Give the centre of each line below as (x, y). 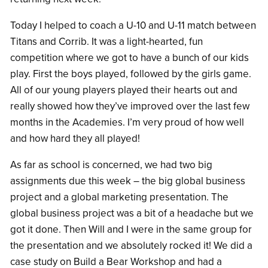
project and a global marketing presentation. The (119, 197)
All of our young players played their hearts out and (124, 90)
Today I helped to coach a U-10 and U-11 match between (133, 25)
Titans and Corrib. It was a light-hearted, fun (106, 41)
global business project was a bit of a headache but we (132, 213)
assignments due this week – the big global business (128, 181)
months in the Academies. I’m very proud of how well (127, 122)
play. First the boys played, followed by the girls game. (131, 74)
